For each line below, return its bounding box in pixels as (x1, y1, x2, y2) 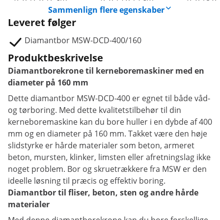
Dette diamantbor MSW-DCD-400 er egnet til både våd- (8, 93, 210, 104)
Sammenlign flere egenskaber (48, 4, 165, 15)
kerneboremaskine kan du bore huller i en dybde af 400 (8, 116, 212, 127)
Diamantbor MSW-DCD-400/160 (25, 35, 141, 46)
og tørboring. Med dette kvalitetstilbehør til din (8, 105, 181, 115)
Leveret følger (8, 16, 76, 29)
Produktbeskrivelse (8, 51, 103, 64)
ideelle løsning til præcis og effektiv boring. (8, 175, 165, 186)
